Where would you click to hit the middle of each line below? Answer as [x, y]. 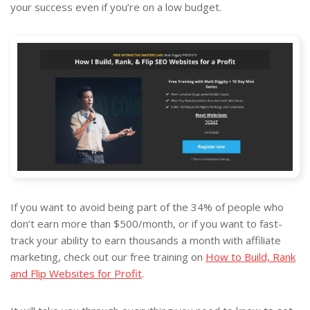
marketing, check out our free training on [108, 257]
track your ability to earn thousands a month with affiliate [146, 240]
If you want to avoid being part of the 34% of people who [147, 207]
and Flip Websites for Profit [76, 274]
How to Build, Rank [250, 257]
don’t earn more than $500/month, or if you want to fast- [146, 224]
